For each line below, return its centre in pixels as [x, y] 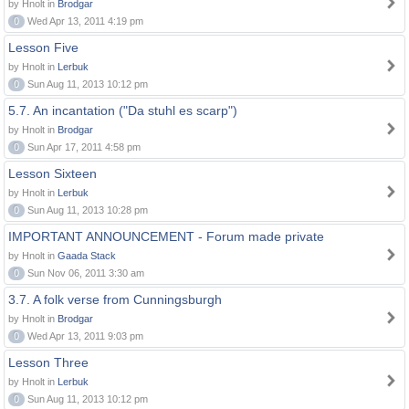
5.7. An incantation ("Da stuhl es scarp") [123, 110]
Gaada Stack [87, 256]
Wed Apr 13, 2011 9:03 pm [84, 336]
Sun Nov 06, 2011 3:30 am [84, 273]
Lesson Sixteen [52, 173]
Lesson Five [43, 47]
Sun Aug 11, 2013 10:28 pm [86, 210]
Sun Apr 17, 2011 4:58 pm [83, 147]
